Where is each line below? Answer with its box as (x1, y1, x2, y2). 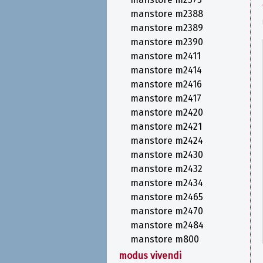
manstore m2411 (130, 50, 201, 62)
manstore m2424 (130, 135, 203, 146)
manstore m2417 (130, 93, 201, 104)
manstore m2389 (130, 22, 203, 33)
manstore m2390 (130, 36, 203, 48)
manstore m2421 (130, 121, 202, 132)
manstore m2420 (130, 107, 203, 118)
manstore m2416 (130, 79, 202, 90)
